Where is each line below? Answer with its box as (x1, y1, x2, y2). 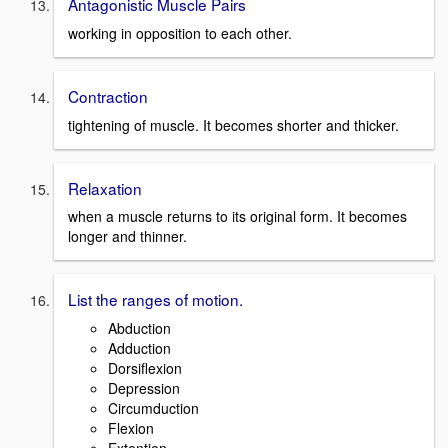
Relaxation (68, 176, 142, 199)
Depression (108, 378, 180, 398)
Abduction (108, 318, 171, 338)
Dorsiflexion (108, 358, 182, 378)
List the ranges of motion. (68, 288, 243, 311)
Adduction (108, 338, 171, 358)
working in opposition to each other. (68, 22, 292, 43)
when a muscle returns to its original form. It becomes (68, 206, 407, 227)
